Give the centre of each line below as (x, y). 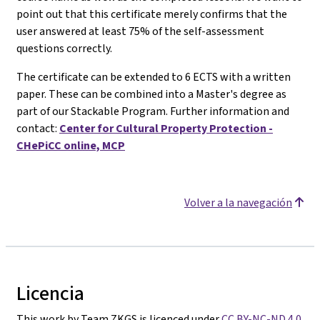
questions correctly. (64, 48)
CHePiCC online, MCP (71, 145)
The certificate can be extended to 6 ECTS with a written (154, 77)
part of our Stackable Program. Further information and (153, 111)
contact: (37, 128)
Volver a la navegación (238, 202)
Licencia (50, 293)
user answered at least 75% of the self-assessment (140, 31)
